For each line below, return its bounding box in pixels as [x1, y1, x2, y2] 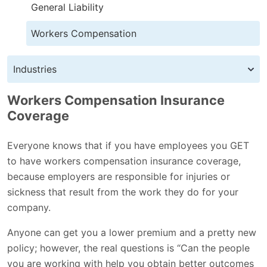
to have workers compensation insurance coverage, [7, 154, 241, 167]
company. [7, 201, 51, 213]
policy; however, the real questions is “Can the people [7, 241, 250, 254]
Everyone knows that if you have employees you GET [7, 139, 249, 151]
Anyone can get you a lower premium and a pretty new [7, 226, 256, 238]
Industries [13, 63, 57, 75]
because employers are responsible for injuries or [7, 170, 230, 182]
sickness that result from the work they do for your [7, 185, 238, 198]
